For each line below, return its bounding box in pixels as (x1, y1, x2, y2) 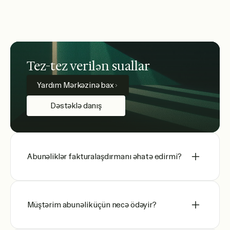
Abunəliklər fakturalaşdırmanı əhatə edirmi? (27, 151, 182, 162)
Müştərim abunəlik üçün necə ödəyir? (27, 199, 157, 210)
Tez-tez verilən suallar (27, 58, 150, 74)
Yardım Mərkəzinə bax (37, 80, 114, 90)
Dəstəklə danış (50, 101, 102, 111)
